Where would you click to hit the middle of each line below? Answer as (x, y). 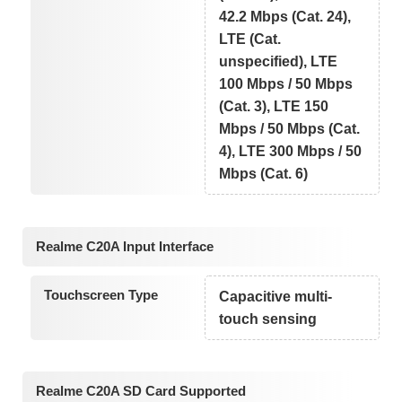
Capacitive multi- (276, 296)
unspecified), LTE (279, 62)
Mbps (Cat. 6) (264, 174)
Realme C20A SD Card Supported (141, 391)
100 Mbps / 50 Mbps (286, 84)
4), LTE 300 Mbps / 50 (291, 152)
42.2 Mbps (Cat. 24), (285, 17)
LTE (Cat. (250, 39)
